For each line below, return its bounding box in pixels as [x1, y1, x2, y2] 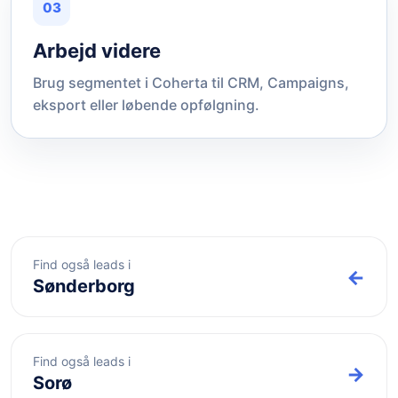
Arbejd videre [33, 39, 161, 62]
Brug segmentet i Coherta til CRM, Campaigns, [33, 74, 349, 92]
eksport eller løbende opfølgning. [33, 96, 259, 114]
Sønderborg [33, 275, 135, 297]
